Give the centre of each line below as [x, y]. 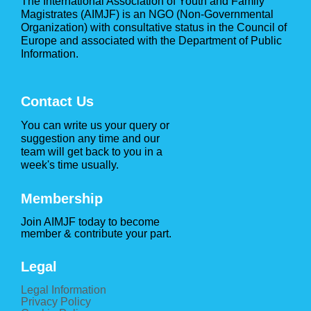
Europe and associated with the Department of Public [151, 41]
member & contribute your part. [96, 234]
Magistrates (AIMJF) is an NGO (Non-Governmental [147, 14]
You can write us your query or [95, 125]
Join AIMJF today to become [90, 222]
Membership [62, 199]
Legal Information [64, 290]
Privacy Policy [56, 302]
